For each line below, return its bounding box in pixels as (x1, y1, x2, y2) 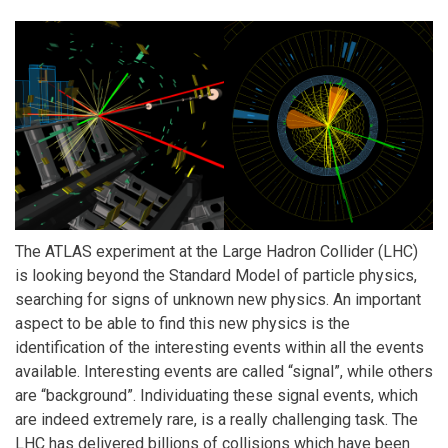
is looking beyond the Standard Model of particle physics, (15, 266, 417, 285)
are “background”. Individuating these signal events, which (15, 386, 418, 405)
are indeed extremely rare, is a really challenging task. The (15, 410, 418, 429)
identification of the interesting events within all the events (15, 338, 424, 357)
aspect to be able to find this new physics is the (15, 314, 350, 333)
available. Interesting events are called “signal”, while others (15, 362, 433, 381)
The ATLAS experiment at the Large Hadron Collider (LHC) (15, 242, 418, 261)
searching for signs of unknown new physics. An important (15, 290, 421, 309)
